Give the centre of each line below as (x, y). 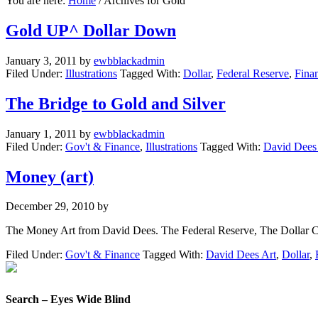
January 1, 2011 (41, 133)
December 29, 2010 (50, 207)
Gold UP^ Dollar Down (91, 30)
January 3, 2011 (41, 60)
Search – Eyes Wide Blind (68, 299)
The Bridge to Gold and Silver (116, 103)
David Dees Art (241, 255)
